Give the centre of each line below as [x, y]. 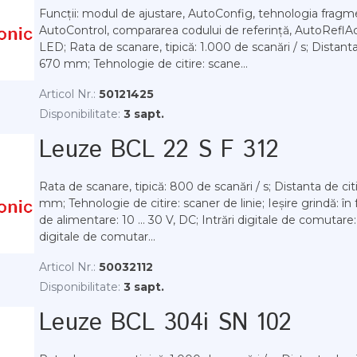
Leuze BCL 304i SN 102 [166, 323]
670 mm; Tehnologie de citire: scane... [143, 64]
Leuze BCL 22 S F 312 [159, 150]
